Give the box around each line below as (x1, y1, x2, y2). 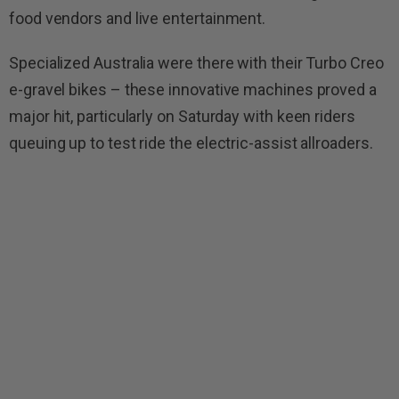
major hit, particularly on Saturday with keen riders (9, 107, 355, 126)
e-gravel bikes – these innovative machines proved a (9, 80, 377, 100)
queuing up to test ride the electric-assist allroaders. (9, 134, 373, 153)
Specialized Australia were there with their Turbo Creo (9, 53, 384, 73)
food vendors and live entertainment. (9, 9, 270, 28)
